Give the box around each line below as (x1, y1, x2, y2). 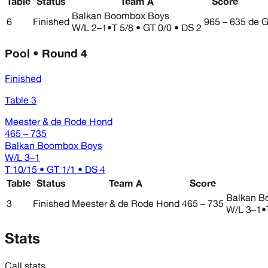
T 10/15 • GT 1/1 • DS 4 (5, 163, 105, 176)
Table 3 (5, 94, 36, 106)
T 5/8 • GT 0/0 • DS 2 (112, 21, 202, 33)
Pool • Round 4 (5, 46, 87, 61)
